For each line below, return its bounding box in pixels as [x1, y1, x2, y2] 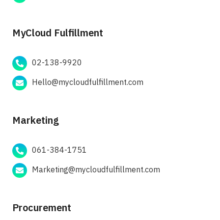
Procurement [12, 200, 71, 217]
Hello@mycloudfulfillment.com [32, 76, 143, 89]
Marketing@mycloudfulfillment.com [32, 163, 160, 177]
